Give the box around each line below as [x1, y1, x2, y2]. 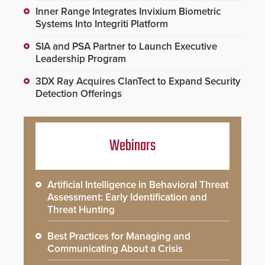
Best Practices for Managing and [47, 230, 190, 243]
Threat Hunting [47, 203, 115, 216]
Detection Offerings [35, 87, 122, 100]
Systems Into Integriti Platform [35, 17, 168, 30]
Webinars [109, 134, 156, 158]
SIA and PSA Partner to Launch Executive [35, 40, 217, 53]
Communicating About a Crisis [47, 242, 183, 255]
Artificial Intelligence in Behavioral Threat [47, 178, 228, 191]
